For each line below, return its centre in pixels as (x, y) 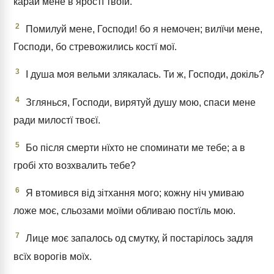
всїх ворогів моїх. (53, 256)
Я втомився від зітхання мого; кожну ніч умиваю (134, 193)
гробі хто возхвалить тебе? (75, 166)
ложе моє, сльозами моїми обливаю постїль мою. (124, 211)
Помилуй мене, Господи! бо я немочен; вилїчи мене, (143, 29)
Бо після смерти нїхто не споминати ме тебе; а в (134, 148)
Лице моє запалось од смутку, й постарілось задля (138, 239)
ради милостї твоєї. (57, 120)
